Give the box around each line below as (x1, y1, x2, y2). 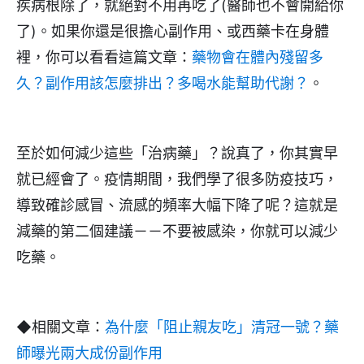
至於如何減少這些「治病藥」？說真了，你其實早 (16, 144, 338, 162)
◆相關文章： (16, 318, 105, 336)
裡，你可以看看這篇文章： (16, 48, 192, 66)
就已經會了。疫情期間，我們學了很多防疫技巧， (16, 170, 338, 188)
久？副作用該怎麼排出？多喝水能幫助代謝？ (16, 74, 309, 92)
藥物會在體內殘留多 (192, 48, 323, 66)
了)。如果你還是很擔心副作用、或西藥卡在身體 (16, 22, 329, 40)
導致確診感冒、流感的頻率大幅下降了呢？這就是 (16, 196, 338, 214)
